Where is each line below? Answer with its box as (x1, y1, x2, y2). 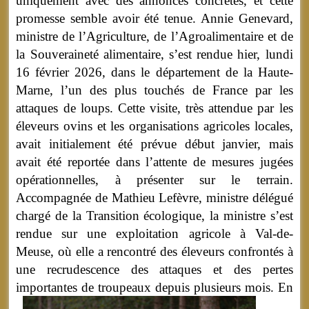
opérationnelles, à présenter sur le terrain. (16, 172, 293, 188)
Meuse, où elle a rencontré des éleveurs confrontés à (16, 244, 293, 259)
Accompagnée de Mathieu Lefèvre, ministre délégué (16, 190, 293, 206)
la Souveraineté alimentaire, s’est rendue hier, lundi (16, 47, 293, 62)
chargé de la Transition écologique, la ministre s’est (16, 208, 293, 223)
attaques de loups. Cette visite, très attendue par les (16, 101, 293, 116)
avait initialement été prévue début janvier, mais (16, 137, 293, 152)
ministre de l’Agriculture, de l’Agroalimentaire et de (16, 29, 293, 44)
